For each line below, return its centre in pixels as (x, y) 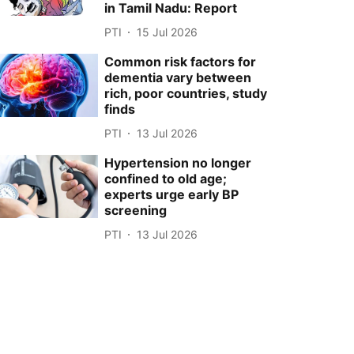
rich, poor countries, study (186, 94)
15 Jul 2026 (168, 32)
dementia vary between (178, 78)
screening (136, 211)
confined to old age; (166, 179)
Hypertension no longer (178, 163)
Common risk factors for (181, 62)
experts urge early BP (172, 195)
